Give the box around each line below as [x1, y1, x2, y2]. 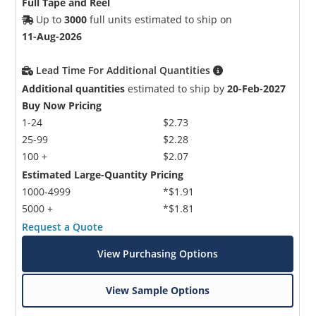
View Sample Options [106, 284, 210, 298]
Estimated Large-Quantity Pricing [22, 168, 184, 182]
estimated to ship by [125, 82, 228, 96]
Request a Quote [22, 220, 104, 234]
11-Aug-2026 [22, 30, 83, 44]
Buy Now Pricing [22, 99, 102, 113]
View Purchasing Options [97, 247, 219, 261]
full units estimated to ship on [87, 13, 233, 27]
